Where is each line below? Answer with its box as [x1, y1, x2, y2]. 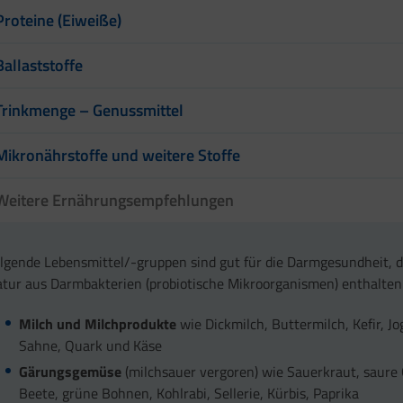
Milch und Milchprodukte [19, 312, 177, 335]
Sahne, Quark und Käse [19, 334, 163, 356]
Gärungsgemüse [19, 361, 122, 383]
